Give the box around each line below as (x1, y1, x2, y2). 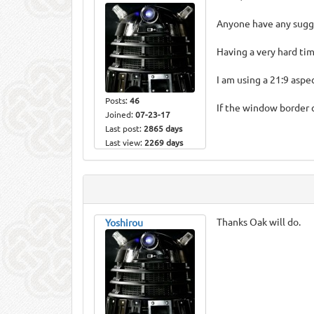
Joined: (105, 109, 135, 120)
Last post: (105, 123, 144, 134)
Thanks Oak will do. (217, 215, 301, 228)
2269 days (144, 137, 183, 148)
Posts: (105, 95, 130, 106)
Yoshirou (105, 216, 143, 228)
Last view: (105, 137, 144, 148)
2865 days (144, 123, 182, 134)
